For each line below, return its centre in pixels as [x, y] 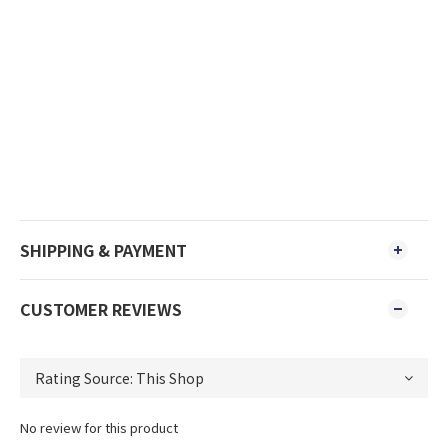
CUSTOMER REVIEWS [101, 309]
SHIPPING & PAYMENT [103, 250]
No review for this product [99, 427]
